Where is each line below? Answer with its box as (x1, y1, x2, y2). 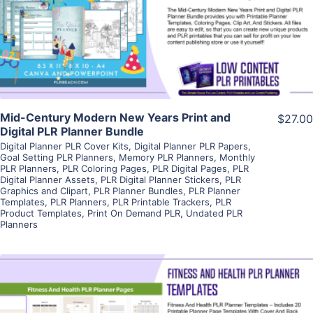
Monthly (219, 152, 255, 163)
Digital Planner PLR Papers (134, 140, 248, 152)
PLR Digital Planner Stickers (101, 174, 219, 186)
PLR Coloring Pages (62, 163, 147, 175)
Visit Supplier (119, 26, 194, 41)
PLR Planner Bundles (94, 185, 183, 197)
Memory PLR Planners (119, 152, 214, 163)
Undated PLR (186, 208, 242, 219)
